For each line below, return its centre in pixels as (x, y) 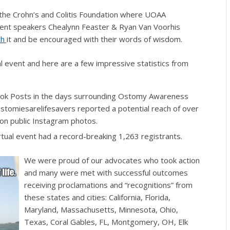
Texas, (37, 222)
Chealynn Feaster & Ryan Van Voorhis (114, 27)
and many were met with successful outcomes (106, 173)
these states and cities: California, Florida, (97, 197)
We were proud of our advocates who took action (112, 160)
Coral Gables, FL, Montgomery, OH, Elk (119, 222)
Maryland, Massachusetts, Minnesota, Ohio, (101, 210)
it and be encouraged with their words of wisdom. (95, 39)
